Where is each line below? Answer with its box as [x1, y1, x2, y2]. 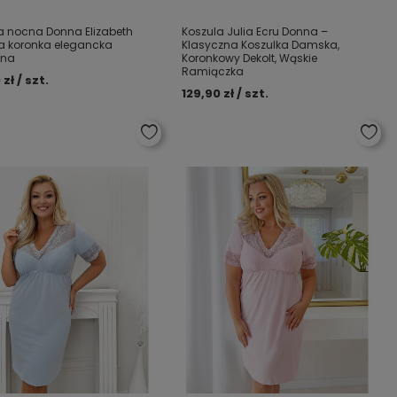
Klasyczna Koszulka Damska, [182, 37, 340, 52]
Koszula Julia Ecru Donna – [182, 24, 329, 39]
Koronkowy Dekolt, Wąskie [182, 51, 318, 66]
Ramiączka [182, 64, 245, 79]
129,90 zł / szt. [182, 85, 269, 102]
